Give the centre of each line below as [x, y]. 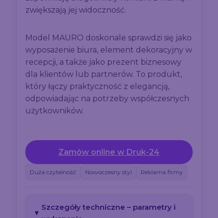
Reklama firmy [162, 172]
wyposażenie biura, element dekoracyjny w [109, 50]
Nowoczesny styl [109, 172]
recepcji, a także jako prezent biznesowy [104, 62]
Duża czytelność [53, 172]
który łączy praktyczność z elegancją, [98, 87]
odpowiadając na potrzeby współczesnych [108, 99]
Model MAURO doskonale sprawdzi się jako [109, 38]
